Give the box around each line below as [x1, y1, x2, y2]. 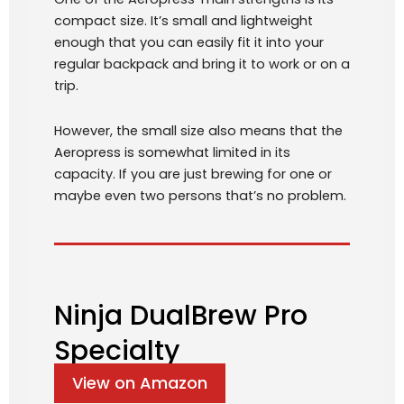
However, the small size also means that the [54, 121, 343, 140]
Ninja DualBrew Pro [54, 297, 308, 335]
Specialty [54, 332, 179, 371]
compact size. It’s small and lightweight [54, 12, 313, 31]
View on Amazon [72, 372, 207, 395]
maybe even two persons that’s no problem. [54, 186, 346, 205]
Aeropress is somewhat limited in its [54, 142, 290, 161]
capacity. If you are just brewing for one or [54, 164, 332, 183]
